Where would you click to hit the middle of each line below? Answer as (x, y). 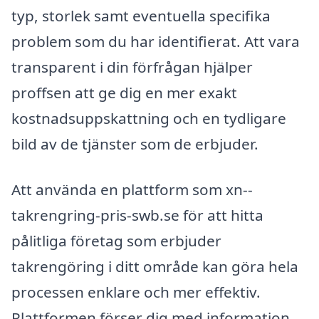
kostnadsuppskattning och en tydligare (149, 118)
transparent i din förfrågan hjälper (132, 67)
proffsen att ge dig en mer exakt (124, 92)
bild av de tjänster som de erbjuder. (135, 143)
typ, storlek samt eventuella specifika (141, 15)
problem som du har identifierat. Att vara (156, 41)
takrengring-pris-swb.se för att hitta (137, 215)
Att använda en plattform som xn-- (132, 189)
